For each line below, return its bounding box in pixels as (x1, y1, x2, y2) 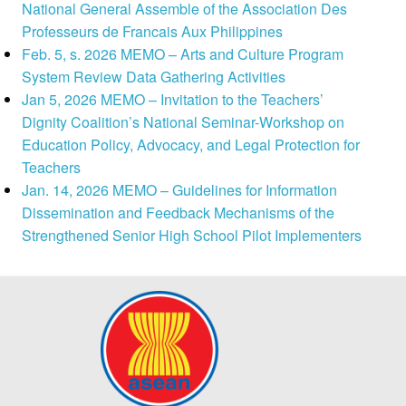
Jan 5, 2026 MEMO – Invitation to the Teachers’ (22, 89, 324, 111)
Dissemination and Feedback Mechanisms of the (22, 202, 335, 224)
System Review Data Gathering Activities (22, 66, 286, 88)
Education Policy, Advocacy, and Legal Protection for (22, 134, 361, 156)
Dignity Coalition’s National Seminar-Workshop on (22, 111, 345, 133)
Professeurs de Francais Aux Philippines (22, 21, 284, 43)
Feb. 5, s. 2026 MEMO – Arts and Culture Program (22, 43, 344, 65)
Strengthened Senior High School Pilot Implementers (22, 225, 362, 246)
